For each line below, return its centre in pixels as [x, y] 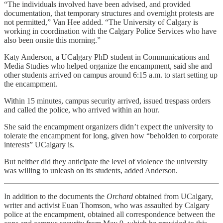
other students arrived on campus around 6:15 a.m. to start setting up [111, 75]
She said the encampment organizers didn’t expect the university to [109, 126]
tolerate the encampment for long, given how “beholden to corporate [111, 135]
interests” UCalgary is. [40, 144]
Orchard [121, 196]
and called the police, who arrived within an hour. [82, 110]
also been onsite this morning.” [52, 40]
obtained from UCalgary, [174, 196]
